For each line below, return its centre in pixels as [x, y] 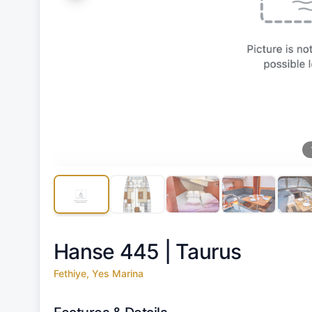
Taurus [209, 251]
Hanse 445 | [115, 251]
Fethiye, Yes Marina [99, 273]
